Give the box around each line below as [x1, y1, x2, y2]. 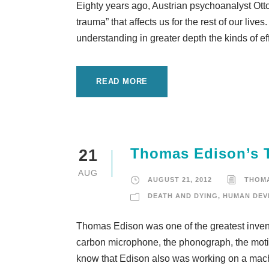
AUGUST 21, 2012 [148, 176, 212, 183]
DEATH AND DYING [148, 192, 218, 199]
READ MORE [96, 77, 148, 86]
